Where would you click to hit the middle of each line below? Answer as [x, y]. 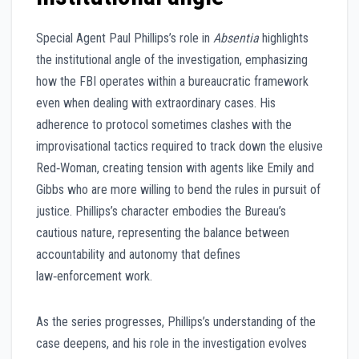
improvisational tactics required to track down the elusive [179, 147]
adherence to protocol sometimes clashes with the [164, 125]
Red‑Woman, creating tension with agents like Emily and [175, 168]
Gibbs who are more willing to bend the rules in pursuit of [178, 190]
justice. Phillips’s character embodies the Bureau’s [161, 212]
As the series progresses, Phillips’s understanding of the [176, 322]
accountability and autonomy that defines [138, 255]
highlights [284, 38]
